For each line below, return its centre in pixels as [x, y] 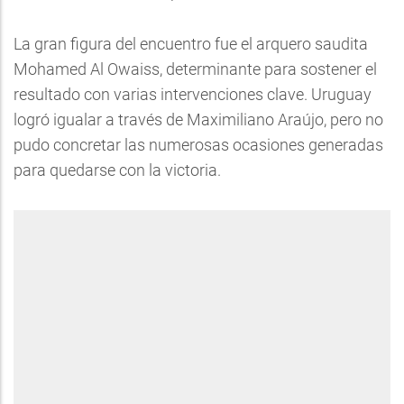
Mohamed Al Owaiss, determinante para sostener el [195, 69]
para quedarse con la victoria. [117, 170]
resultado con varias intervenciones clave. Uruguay [193, 94]
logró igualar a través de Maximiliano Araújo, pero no [198, 119]
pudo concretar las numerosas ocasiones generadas [198, 145]
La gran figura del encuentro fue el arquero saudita [191, 44]
